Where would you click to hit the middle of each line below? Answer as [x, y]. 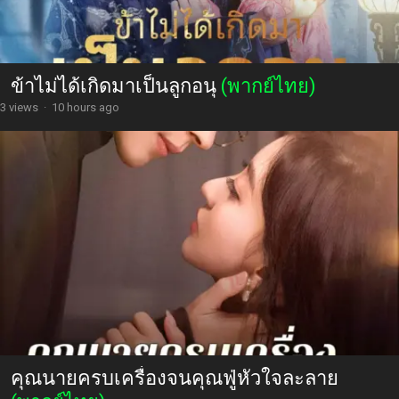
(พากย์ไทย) [269, 85]
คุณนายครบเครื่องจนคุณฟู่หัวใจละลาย [175, 378]
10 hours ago [85, 107]
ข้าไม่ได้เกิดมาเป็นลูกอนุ [116, 85]
